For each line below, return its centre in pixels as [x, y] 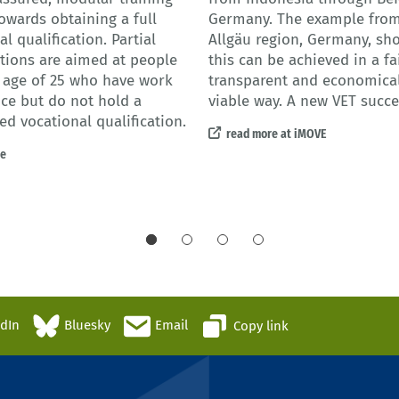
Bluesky [87, 326]
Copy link [261, 326]
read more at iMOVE [277, 134]
